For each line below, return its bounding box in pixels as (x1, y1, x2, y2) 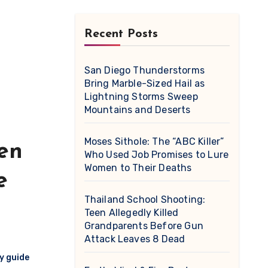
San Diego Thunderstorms (84, 65, 205, 76)
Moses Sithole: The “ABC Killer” (84, 136, 224, 147)
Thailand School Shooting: (84, 194, 206, 205)
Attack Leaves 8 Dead (84, 233, 185, 245)
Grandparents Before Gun (84, 220, 204, 232)
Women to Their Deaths (84, 162, 192, 173)
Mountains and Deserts (84, 104, 191, 115)
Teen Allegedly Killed (84, 207, 179, 218)
